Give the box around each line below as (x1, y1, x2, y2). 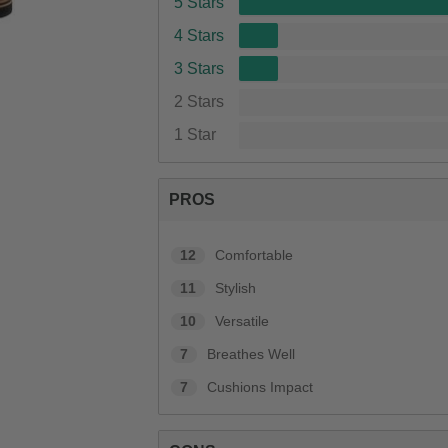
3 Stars (174, 60, 225, 78)
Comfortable (215, 248, 294, 264)
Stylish (215, 281, 257, 297)
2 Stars (174, 93, 225, 111)
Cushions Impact (207, 380, 314, 396)
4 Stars (174, 27, 225, 45)
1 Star (174, 126, 217, 144)
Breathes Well (207, 347, 296, 363)
